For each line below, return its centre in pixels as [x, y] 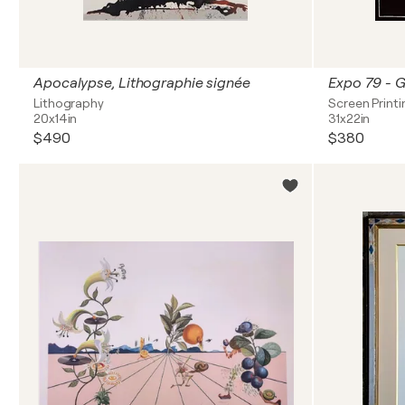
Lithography [69, 103]
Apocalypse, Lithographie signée [142, 83]
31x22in [349, 118]
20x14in [56, 118]
